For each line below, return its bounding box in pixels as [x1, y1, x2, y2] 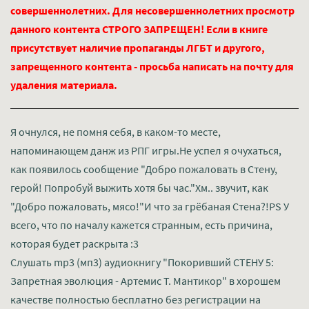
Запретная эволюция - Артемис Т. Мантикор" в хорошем [10, 274, 281, 288]
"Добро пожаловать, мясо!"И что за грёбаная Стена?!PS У [10, 199, 289, 213]
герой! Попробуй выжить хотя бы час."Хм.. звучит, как [10, 181, 268, 195]
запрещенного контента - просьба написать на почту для [10, 59, 294, 73]
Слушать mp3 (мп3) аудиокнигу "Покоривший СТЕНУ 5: [10, 255, 274, 269]
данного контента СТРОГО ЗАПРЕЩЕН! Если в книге [10, 22, 268, 36]
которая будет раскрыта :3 [10, 237, 139, 250]
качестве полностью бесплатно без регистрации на [10, 292, 261, 306]
